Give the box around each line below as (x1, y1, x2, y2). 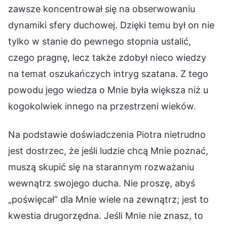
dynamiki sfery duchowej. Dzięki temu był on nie (8, 19, 214, 30)
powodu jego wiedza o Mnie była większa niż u (8, 84, 208, 95)
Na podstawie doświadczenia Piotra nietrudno (8, 129, 206, 140)
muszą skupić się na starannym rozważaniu (8, 161, 194, 172)
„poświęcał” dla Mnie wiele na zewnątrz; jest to (8, 194, 209, 205)
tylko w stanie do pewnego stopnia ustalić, (8, 35, 191, 47)
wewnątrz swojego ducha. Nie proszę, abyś (8, 177, 195, 188)
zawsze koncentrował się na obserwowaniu (8, 3, 195, 14)
